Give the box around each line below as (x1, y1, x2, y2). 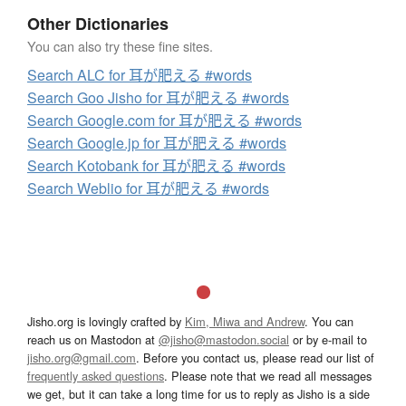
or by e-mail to (289, 331, 367, 349)
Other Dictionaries (27, 12, 169, 36)
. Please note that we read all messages (164, 367, 372, 385)
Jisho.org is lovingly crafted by (27, 313, 185, 331)
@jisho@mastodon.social (159, 331, 289, 349)
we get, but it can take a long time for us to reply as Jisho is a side (27, 385, 370, 403)
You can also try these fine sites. (27, 36, 213, 56)
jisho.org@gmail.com (27, 349, 136, 367)
